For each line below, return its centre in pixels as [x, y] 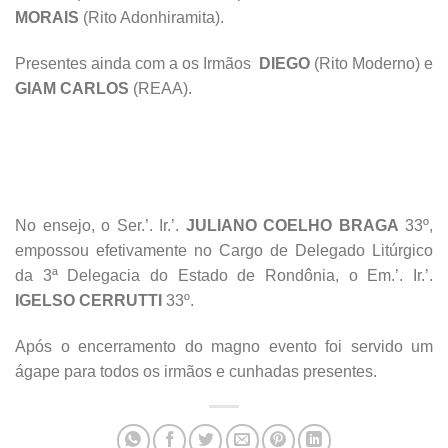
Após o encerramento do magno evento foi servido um [224, 346]
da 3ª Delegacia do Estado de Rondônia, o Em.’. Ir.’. [224, 275]
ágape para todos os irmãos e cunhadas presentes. [196, 371]
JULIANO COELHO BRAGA [292, 225]
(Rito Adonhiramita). [151, 17]
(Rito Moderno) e [371, 63]
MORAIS [47, 17]
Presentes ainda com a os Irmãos [137, 63]
